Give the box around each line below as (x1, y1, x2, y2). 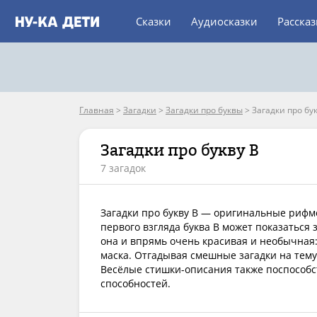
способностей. (100, 277, 171, 290)
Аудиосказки (191, 14, 258, 28)
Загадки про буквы (166, 104, 243, 116)
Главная (79, 104, 114, 116)
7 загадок (100, 161, 146, 175)
